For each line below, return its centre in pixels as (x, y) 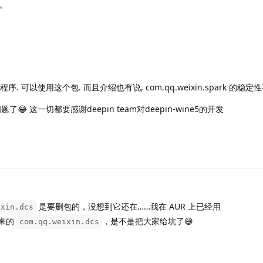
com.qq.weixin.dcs (59, 221)
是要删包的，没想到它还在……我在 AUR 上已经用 (129, 206)
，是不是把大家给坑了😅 (148, 221)
